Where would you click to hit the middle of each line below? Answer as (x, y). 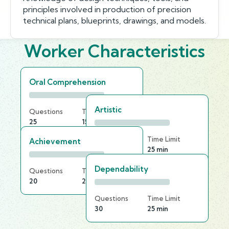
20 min (93, 181)
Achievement (55, 141)
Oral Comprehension (67, 82)
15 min (92, 122)
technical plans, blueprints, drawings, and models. (114, 20)
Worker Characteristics (114, 51)
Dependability (121, 169)
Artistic (108, 110)
